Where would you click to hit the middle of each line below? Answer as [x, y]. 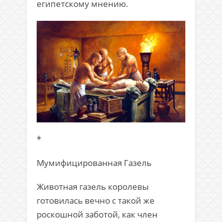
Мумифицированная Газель [94, 163]
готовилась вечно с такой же [96, 201]
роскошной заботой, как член [97, 215]
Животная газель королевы [93, 187]
